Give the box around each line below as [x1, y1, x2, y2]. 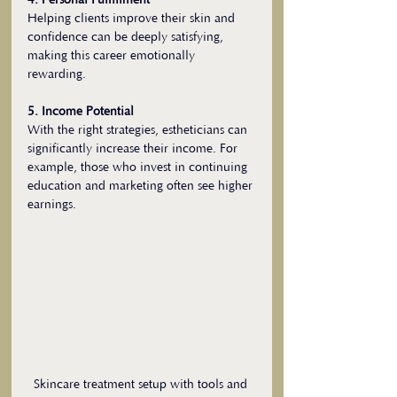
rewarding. [27, 67, 86, 82]
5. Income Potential [27, 105, 134, 120]
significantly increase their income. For [27, 142, 241, 157]
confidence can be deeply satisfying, [27, 30, 227, 45]
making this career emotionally [27, 49, 198, 64]
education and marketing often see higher [27, 179, 256, 194]
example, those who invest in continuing [27, 160, 251, 175]
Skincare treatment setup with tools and [33, 378, 251, 393]
